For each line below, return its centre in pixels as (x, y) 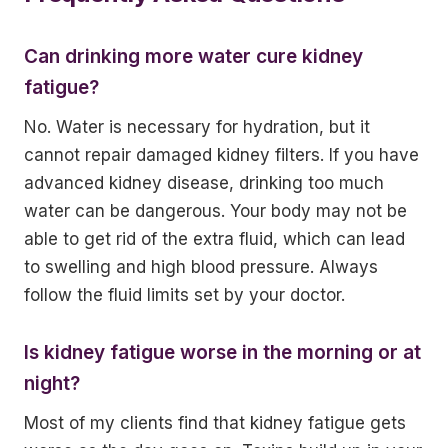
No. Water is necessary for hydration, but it (197, 127)
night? (52, 383)
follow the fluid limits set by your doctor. (184, 295)
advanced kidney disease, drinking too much (204, 183)
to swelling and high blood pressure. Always (201, 267)
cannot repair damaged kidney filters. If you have (221, 155)
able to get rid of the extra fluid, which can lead (214, 239)
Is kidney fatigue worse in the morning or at (222, 352)
